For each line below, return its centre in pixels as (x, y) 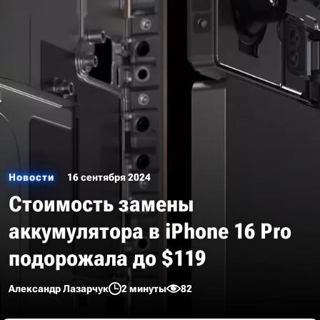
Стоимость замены (101, 204)
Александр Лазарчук (59, 289)
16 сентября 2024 (109, 177)
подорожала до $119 (107, 258)
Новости (31, 177)
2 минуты (144, 289)
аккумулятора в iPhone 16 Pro (150, 231)
